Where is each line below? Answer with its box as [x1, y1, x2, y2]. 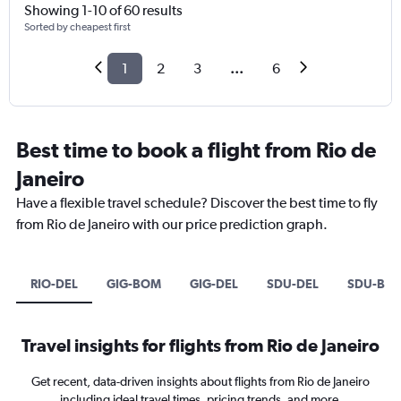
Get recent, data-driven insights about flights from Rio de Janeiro [31, 374, 370, 389]
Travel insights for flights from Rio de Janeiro [21, 335, 380, 356]
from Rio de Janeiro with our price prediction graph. [16, 216, 328, 234]
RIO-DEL [30, 277, 78, 292]
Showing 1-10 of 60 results [24, 2, 183, 20]
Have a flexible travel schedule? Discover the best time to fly [16, 194, 378, 212]
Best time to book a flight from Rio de [16, 137, 376, 163]
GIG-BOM [107, 277, 161, 292]
